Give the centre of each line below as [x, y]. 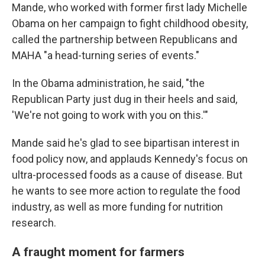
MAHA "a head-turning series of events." [106, 55]
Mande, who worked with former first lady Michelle [130, 7]
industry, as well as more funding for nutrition [117, 207]
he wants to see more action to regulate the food [126, 191]
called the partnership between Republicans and [125, 39]
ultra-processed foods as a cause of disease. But [127, 175]
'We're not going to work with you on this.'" [110, 115]
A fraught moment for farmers [98, 252]
